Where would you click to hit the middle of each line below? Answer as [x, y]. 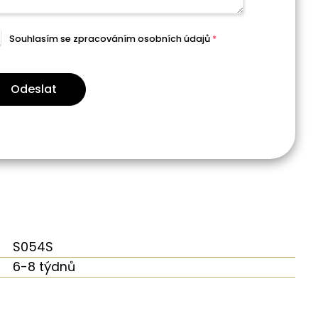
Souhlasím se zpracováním [73, 39]
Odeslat [34, 89]
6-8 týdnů [44, 267]
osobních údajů [174, 39]
